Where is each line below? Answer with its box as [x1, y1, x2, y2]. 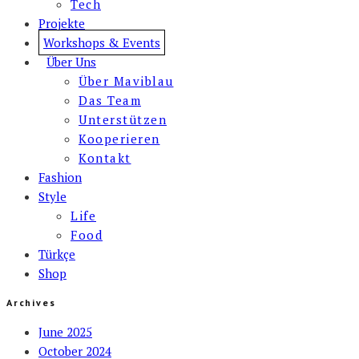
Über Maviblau [79, 72, 174, 89]
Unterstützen [79, 111, 167, 127]
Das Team [79, 91, 141, 108]
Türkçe [38, 245, 75, 262]
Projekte [38, 14, 85, 31]
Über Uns [46, 53, 96, 70]
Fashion [38, 168, 82, 185]
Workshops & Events [43, 34, 160, 50]
